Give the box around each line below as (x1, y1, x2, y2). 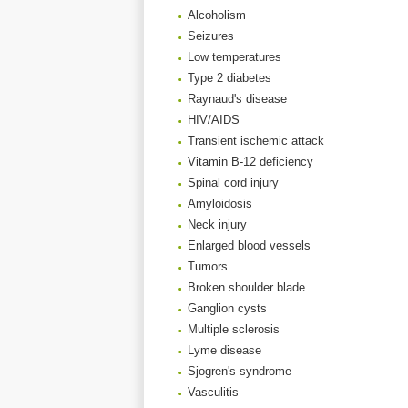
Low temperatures (188, 50, 281, 64)
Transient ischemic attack (188, 134, 324, 148)
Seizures (188, 29, 234, 43)
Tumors (188, 260, 228, 273)
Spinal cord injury (188, 176, 279, 189)
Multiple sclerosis (188, 322, 280, 336)
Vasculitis (188, 385, 239, 399)
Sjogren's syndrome (188, 364, 291, 378)
